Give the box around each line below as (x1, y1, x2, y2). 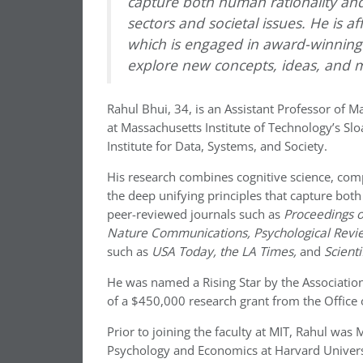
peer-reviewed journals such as (107, 205, 284, 223)
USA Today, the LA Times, (152, 242, 297, 260)
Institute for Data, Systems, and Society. (107, 137, 327, 155)
